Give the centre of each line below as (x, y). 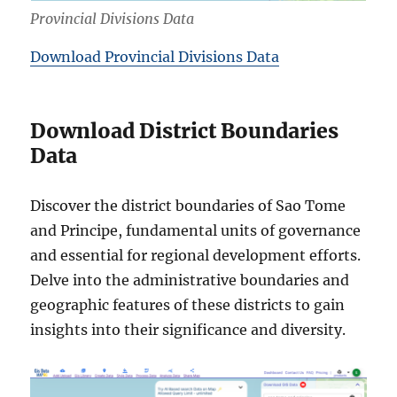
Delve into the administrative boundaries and (190, 280)
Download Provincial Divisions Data (155, 57)
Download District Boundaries (185, 131)
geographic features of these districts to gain (188, 305)
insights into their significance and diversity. (188, 330)
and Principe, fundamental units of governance (196, 231)
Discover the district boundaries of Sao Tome (188, 206)
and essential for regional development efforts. (196, 256)
